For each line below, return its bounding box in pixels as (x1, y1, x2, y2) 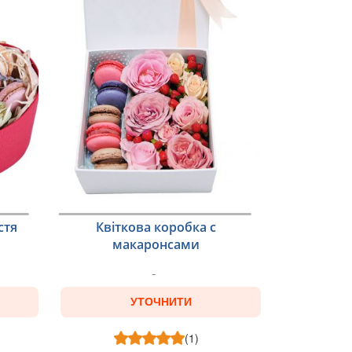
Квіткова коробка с (96, 218, 217, 236)
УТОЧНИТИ (130, 295, 192, 308)
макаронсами (112, 236, 200, 253)
